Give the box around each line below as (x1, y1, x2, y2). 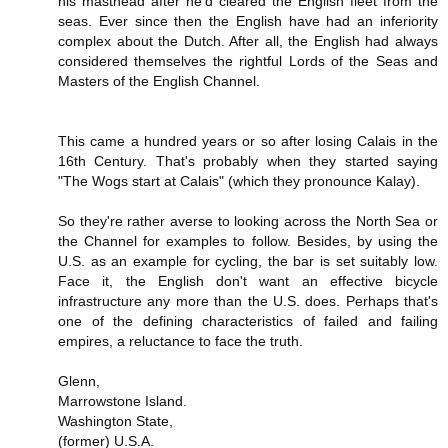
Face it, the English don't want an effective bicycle (58, 272, 438, 289)
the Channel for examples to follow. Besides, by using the (58, 232, 438, 249)
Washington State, (58, 412, 173, 429)
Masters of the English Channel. (58, 72, 260, 89)
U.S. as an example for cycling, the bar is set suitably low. (58, 252, 438, 269)
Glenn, (58, 372, 100, 389)
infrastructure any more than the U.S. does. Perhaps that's (58, 292, 438, 309)
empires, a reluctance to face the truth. (58, 332, 303, 349)
